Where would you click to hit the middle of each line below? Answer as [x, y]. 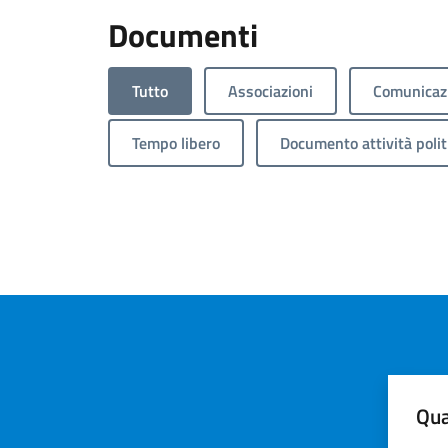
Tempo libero [176, 143]
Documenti [183, 35]
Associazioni [270, 91]
